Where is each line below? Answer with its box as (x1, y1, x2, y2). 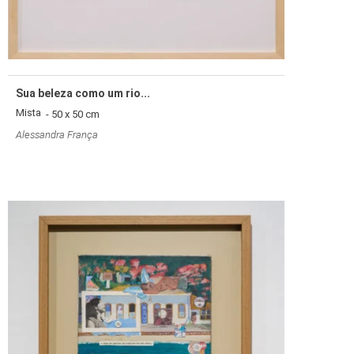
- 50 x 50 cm (41, 107, 100, 120)
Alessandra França (16, 128, 98, 141)
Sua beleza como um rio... (16, 86, 150, 100)
